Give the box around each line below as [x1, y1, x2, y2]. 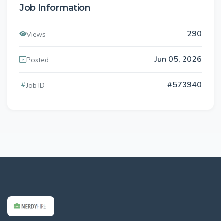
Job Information [19, 2, 91, 14]
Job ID [26, 80, 45, 90]
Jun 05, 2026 [155, 54, 202, 65]
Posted [26, 54, 49, 65]
